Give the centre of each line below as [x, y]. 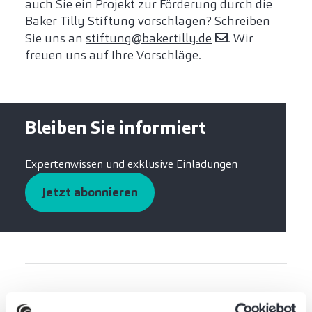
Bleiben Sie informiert [116, 128]
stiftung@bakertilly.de [149, 39]
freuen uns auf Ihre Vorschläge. [113, 55]
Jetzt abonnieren [90, 193]
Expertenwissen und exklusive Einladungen [131, 164]
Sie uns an [55, 39]
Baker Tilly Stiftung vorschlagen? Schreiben [148, 21]
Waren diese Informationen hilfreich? [117, 298]
